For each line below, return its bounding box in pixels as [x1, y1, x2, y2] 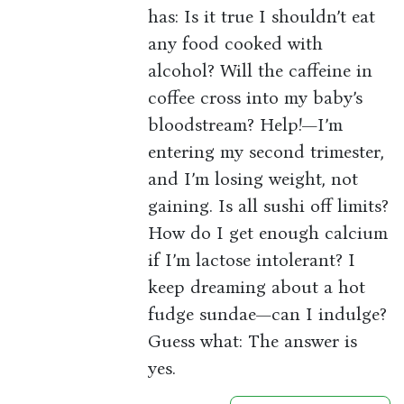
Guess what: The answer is [148, 330, 358, 353]
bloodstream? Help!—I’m [148, 114, 344, 136]
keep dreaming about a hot [148, 276, 366, 298]
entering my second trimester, [148, 141, 385, 163]
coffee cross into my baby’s [148, 87, 363, 109]
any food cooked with [148, 32, 324, 55]
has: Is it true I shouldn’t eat [148, 5, 376, 28]
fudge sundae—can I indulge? [148, 303, 388, 326]
